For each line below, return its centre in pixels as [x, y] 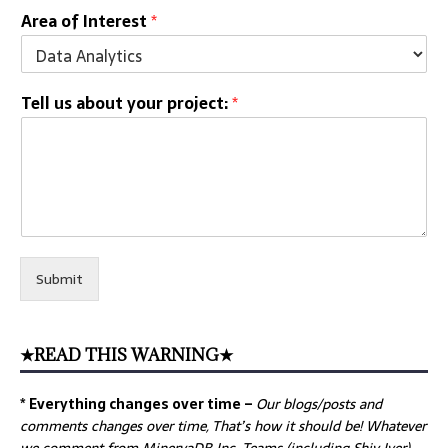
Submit [59, 279]
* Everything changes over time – [138, 404]
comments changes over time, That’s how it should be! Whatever [223, 426]
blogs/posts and [330, 404]
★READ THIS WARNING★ [126, 355]
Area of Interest [86, 21]
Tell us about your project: [126, 103]
